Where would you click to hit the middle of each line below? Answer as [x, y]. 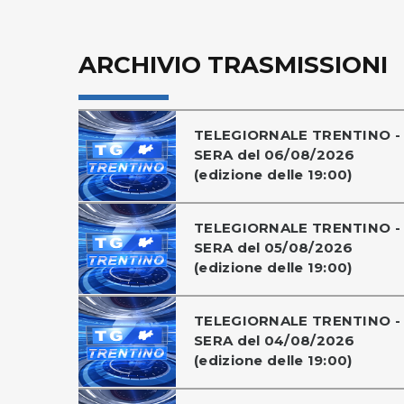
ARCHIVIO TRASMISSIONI [233, 65]
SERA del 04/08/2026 [275, 340]
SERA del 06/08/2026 [275, 155]
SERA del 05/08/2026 [274, 248]
